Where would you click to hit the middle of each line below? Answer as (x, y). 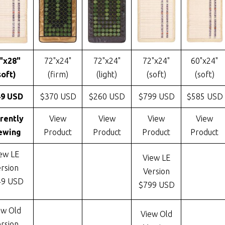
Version (156, 172)
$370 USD (58, 97)
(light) (107, 75)
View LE (156, 158)
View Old (156, 214)
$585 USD (204, 97)
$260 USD (107, 97)
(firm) (58, 75)
